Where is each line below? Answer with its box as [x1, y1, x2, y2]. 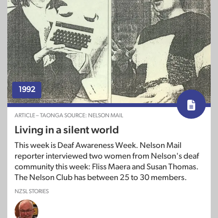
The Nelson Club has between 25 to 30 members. [15, 173, 187, 182]
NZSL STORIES [15, 188, 49, 195]
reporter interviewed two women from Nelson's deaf [15, 152, 199, 161]
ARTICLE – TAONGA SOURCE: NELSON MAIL [15, 112, 123, 119]
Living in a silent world [15, 125, 119, 136]
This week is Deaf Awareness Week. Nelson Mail [15, 141, 182, 150]
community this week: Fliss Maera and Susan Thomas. [15, 163, 199, 171]
